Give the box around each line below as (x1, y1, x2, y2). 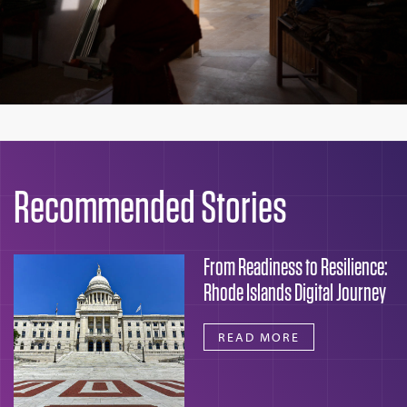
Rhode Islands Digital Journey (203, 277, 386, 306)
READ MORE (218, 328, 300, 345)
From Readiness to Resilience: (203, 252, 388, 281)
